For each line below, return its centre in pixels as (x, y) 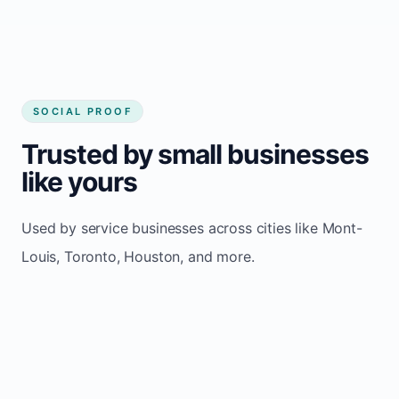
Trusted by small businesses (195, 154)
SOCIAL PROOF (83, 111)
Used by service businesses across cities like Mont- (192, 228)
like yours (79, 181)
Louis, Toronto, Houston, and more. (138, 256)
